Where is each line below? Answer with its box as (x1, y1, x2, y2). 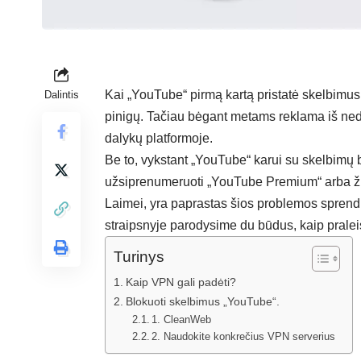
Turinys (114, 248, 164, 266)
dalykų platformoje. (105, 131, 213, 145)
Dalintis (44, 88, 79, 101)
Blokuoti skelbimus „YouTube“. (125, 294, 280, 308)
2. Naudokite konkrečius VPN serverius (151, 330, 336, 342)
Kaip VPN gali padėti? (125, 275, 236, 288)
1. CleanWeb (151, 313, 212, 326)
